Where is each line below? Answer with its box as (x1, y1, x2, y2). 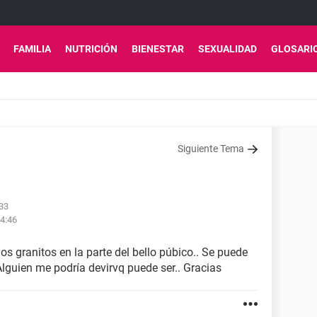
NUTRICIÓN (65, 43, 117, 54)
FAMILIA (13, 43, 51, 54)
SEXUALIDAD (198, 43, 257, 54)
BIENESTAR (132, 43, 184, 54)
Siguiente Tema (178, 143, 244, 154)
